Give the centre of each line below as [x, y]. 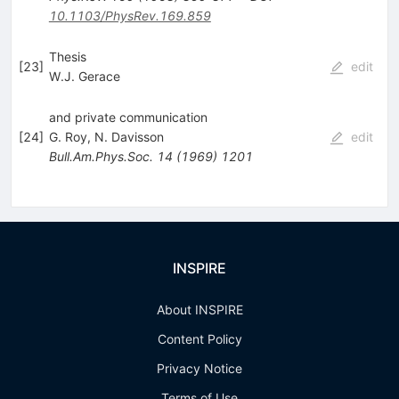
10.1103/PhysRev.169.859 [130, 15]
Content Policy [199, 339]
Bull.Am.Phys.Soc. [101, 156]
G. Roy [68, 136]
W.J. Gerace [84, 76]
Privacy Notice [199, 368]
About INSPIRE [199, 309]
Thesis [67, 56]
